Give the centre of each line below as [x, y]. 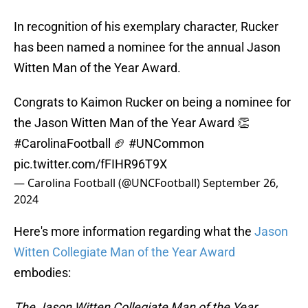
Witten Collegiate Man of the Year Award [124, 252]
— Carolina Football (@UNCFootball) [108, 183]
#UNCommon [166, 144]
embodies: [42, 273]
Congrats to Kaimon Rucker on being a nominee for [152, 102]
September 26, [241, 183]
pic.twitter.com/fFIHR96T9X [90, 164]
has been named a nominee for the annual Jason [147, 47]
